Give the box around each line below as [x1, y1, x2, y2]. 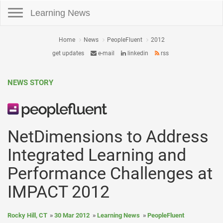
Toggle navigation [7, 1, 40, 9]
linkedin [125, 50, 148, 57]
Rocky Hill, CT [7, 212, 47, 219]
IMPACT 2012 [7, 182, 110, 202]
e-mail [96, 50, 114, 57]
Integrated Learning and [7, 145, 186, 165]
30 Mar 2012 [54, 212, 90, 219]
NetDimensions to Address [7, 126, 209, 146]
